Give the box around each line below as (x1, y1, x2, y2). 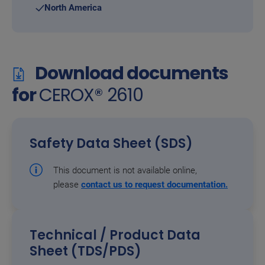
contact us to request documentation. (81, 179, 228, 190)
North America (44, 2, 102, 14)
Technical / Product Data (30, 226, 201, 245)
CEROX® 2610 (39, 82, 144, 108)
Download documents (31, 60, 229, 86)
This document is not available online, (53, 165, 197, 176)
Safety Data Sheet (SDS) (30, 134, 193, 153)
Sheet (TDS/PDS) (30, 242, 141, 261)
